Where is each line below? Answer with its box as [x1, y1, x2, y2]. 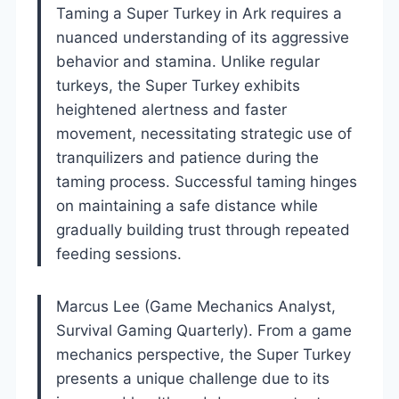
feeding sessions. [56, 244, 182, 263]
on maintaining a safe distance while [56, 196, 318, 215]
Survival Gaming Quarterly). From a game [56, 321, 352, 339]
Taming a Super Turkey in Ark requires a [56, 4, 342, 22]
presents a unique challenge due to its [56, 369, 330, 387]
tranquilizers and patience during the [56, 148, 319, 167]
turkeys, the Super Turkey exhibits [56, 76, 300, 94]
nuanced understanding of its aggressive [56, 28, 349, 46]
